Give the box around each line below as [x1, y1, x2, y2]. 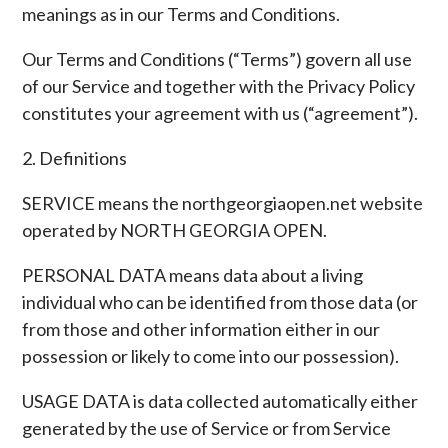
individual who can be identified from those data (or [22, 291, 419, 313]
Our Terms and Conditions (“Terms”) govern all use [22, 48, 413, 70]
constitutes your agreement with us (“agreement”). [22, 102, 419, 124]
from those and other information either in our [22, 318, 381, 340]
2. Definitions [22, 147, 128, 169]
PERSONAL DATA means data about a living [22, 264, 364, 286]
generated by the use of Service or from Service [22, 417, 392, 439]
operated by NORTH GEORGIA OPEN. [22, 219, 328, 241]
